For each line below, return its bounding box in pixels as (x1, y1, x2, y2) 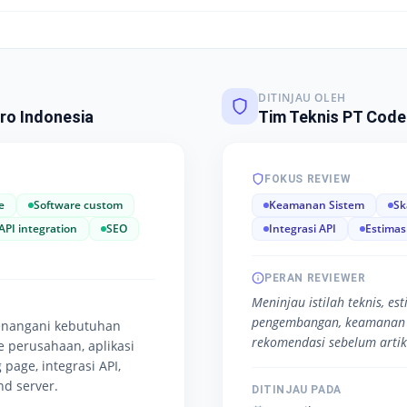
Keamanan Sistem (269, 197, 364, 213)
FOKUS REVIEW (264, 173, 352, 185)
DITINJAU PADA (252, 383, 342, 396)
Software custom (34, 197, 123, 213)
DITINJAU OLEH (258, 90, 346, 105)
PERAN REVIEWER (264, 272, 366, 284)
